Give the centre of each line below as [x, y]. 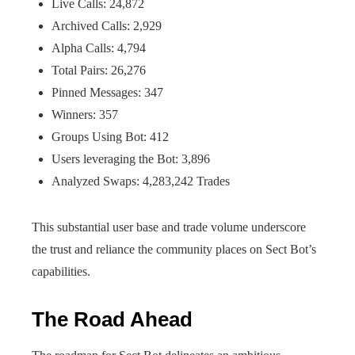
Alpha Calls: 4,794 [99, 48]
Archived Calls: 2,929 [107, 26]
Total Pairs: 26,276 [99, 70]
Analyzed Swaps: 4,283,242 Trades [141, 181]
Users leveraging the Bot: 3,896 [131, 159]
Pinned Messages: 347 [107, 92]
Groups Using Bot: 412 [110, 137]
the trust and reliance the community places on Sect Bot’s [174, 249]
